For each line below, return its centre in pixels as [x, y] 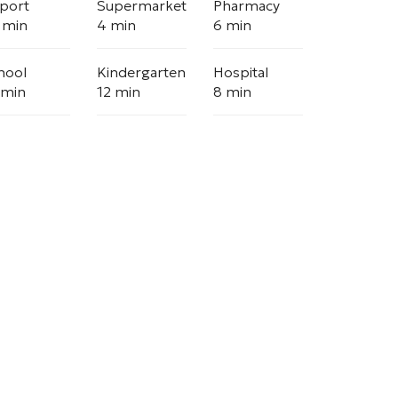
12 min [119, 92]
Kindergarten [141, 72]
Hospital [241, 72]
